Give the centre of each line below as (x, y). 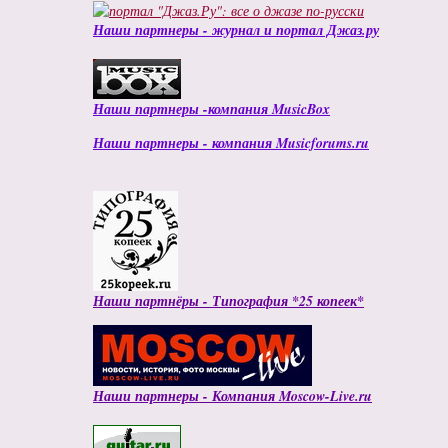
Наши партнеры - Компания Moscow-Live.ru (232, 396)
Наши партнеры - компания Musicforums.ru (231, 143)
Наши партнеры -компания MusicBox (211, 109)
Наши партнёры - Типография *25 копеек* (228, 301)
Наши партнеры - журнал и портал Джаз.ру (236, 30)
